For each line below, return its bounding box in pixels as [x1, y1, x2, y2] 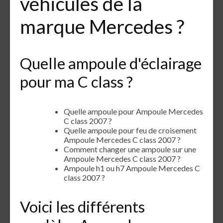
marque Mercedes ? [20, 14, 184, 38]
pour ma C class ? [20, 72, 133, 91]
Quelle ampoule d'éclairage [20, 53, 202, 73]
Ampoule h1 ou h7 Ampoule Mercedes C [64, 163, 200, 173]
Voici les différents [20, 197, 145, 217]
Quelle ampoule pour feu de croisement [64, 125, 197, 135]
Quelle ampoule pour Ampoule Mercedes [64, 106, 203, 116]
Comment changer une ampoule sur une [64, 144, 196, 154]
